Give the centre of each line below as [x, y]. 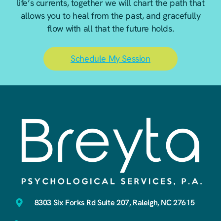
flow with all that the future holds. [110, 29]
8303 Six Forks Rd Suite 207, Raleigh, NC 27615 [114, 203]
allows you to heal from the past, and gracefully [110, 16]
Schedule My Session [110, 59]
